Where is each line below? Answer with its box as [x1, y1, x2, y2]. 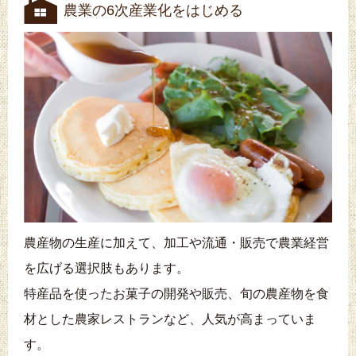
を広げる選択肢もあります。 [24, 261, 189, 276]
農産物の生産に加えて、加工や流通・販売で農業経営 [24, 236, 329, 250]
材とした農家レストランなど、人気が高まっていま [24, 312, 316, 327]
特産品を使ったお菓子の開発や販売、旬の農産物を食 [24, 287, 329, 301]
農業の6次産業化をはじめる [64, 2, 243, 18]
